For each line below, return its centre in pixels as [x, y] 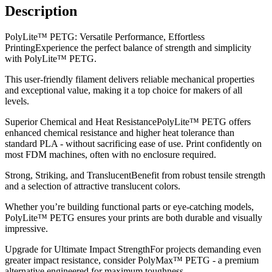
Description [41, 11]
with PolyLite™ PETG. [51, 58]
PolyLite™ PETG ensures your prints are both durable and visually [134, 217]
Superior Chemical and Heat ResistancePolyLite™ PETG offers [128, 121]
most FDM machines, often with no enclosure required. [110, 154]
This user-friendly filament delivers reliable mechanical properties [130, 79]
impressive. [26, 228]
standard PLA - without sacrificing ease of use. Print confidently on [133, 143]
